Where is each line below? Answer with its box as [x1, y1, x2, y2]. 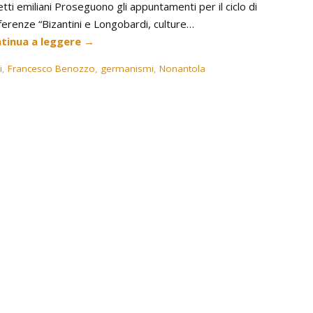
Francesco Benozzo [8, 62, 95, 75]
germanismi [101, 62, 154, 75]
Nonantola [159, 62, 205, 75]
